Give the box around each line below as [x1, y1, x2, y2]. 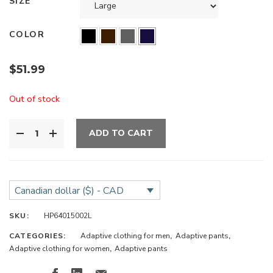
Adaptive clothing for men [80, 231, 171, 241]
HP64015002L [44, 211, 91, 221]
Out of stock [9, 92, 60, 105]
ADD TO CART [89, 127, 153, 139]
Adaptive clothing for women [9, 244, 110, 254]
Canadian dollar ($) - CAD [15, 183, 124, 197]
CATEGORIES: [9, 231, 69, 241]
